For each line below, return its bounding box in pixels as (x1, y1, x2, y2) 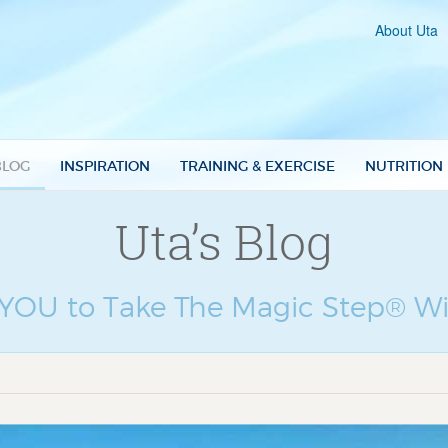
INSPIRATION (60, 157, 150, 175)
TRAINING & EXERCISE (180, 157, 335, 175)
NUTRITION (365, 157, 443, 175)
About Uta (375, 20, 438, 40)
